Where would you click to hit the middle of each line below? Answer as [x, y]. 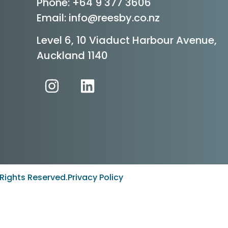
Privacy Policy [95, 177]
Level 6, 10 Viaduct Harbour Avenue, [126, 40]
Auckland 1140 [72, 56]
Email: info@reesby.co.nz [98, 18]
